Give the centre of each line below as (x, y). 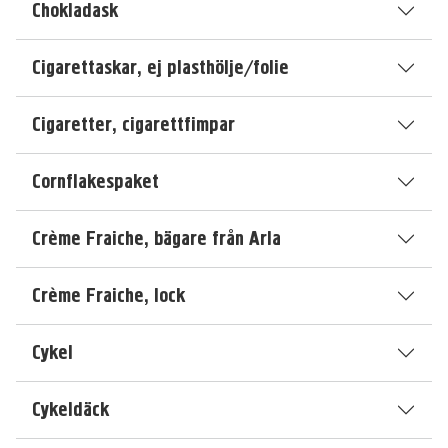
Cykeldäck (70, 409)
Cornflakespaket (95, 181)
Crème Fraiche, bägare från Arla (156, 238)
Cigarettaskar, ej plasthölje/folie (160, 67)
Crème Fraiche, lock (108, 295)
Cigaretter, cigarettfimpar (133, 124)
